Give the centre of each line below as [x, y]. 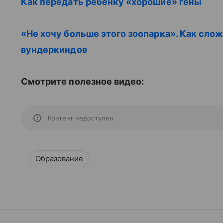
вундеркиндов [54, 50]
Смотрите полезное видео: [84, 81]
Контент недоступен [81, 118]
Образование [59, 159]
